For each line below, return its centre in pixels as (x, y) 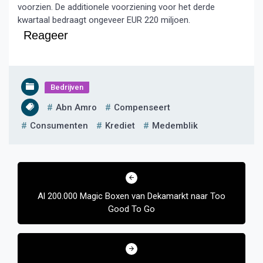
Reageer (46, 35)
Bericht (30, 162)
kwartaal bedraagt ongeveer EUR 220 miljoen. (104, 20)
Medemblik (175, 126)
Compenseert (142, 107)
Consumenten (59, 126)
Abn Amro (76, 107)
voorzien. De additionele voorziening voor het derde (116, 7)
